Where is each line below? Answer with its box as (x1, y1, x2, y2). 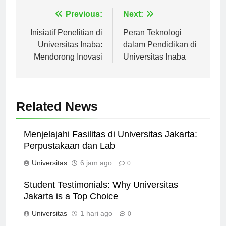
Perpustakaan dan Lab (24, 149, 115, 160)
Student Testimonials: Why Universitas (24, 188, 178, 199)
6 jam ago (80, 167, 112, 176)
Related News (16, 108, 98, 123)
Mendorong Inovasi (34, 61, 102, 70)
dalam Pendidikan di (123, 49, 197, 58)
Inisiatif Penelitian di (30, 37, 102, 46)
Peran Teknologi (123, 37, 182, 46)
